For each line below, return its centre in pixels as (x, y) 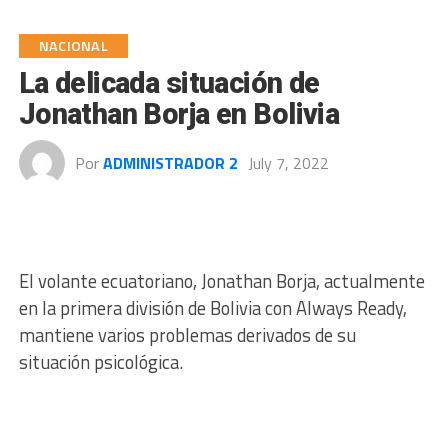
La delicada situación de (169, 83)
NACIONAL (73, 46)
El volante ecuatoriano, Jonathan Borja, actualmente (221, 281)
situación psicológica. (100, 362)
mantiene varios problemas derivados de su (187, 335)
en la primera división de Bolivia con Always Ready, (212, 308)
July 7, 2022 (288, 163)
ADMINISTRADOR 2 (170, 163)
